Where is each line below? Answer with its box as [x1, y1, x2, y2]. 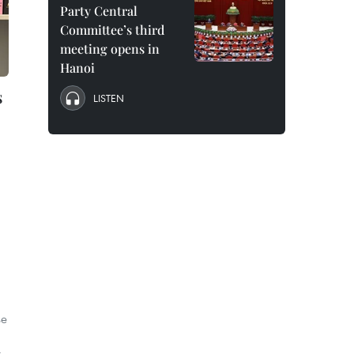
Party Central [60, 2, 137, 19]
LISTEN [93, 91, 124, 105]
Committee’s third [60, 21, 164, 38]
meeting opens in [60, 40, 160, 57]
